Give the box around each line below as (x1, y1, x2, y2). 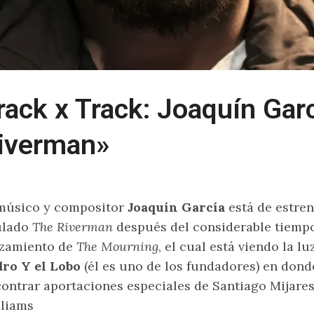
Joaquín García (124, 199, 225, 215)
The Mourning (73, 238, 158, 254)
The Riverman (29, 219, 113, 235)
